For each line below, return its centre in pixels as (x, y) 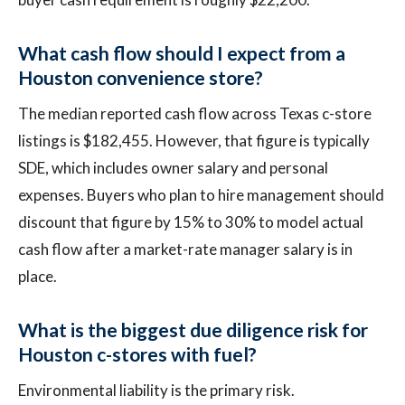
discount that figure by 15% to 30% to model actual (191, 222)
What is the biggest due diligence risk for (193, 330)
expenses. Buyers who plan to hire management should (201, 195)
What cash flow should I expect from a (182, 53)
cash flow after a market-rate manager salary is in (185, 249)
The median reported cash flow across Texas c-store (195, 113)
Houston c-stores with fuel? (137, 354)
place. (38, 276)
